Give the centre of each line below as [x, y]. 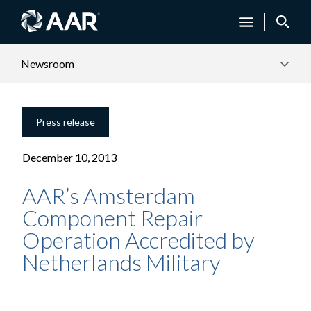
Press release [66, 122]
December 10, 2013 [69, 157]
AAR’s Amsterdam [109, 195]
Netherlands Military [121, 262]
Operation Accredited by [138, 240]
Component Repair [112, 218]
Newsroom [48, 64]
